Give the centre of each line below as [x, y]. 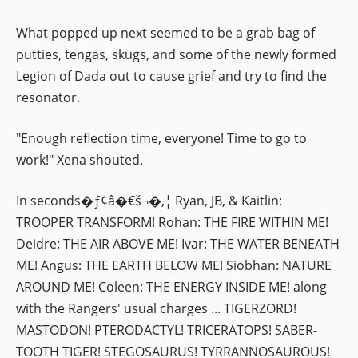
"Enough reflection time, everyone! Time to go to [161, 138]
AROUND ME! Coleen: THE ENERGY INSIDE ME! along [171, 286]
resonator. [48, 97]
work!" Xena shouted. [80, 159]
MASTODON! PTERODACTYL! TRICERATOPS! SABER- [167, 330]
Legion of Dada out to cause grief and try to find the [171, 76]
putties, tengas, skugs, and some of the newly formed [176, 54]
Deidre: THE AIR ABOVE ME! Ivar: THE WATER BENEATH [178, 243]
